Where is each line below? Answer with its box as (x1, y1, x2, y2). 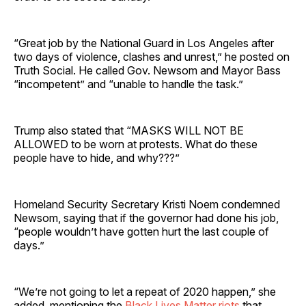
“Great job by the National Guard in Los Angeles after (14, 36, 274, 51)
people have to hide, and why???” (14, 151, 180, 165)
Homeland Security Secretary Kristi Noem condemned (14, 197, 280, 212)
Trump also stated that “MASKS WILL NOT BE (14, 124, 244, 138)
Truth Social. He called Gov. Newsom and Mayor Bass (14, 64, 281, 78)
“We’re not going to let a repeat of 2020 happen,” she (14, 285, 276, 299)
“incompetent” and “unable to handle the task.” (14, 77, 243, 92)
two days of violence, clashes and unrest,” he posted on (14, 50, 290, 64)
